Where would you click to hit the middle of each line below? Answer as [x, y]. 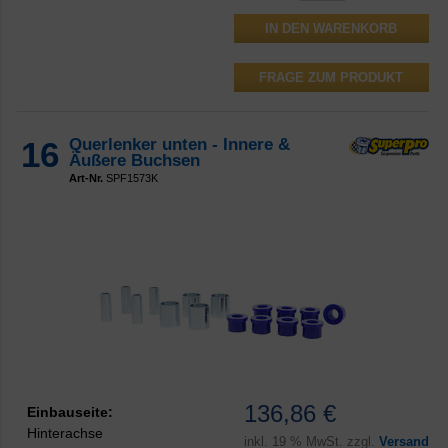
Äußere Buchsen [134, 160]
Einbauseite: [70, 411]
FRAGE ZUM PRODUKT [331, 77]
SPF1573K [130, 177]
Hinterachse [65, 432]
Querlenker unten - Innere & [179, 144]
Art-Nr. [86, 177]
